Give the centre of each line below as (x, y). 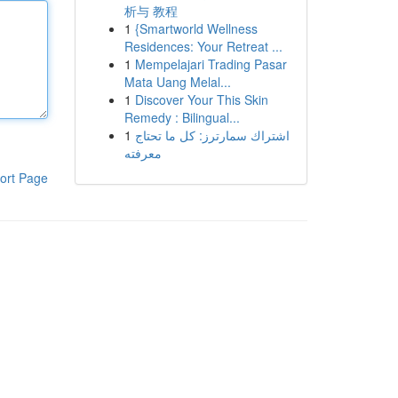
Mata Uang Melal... (177, 82)
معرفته (143, 153)
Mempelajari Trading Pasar (211, 64)
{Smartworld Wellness (196, 28)
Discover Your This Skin (201, 99)
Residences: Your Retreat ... (203, 46)
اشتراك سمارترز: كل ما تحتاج (212, 135)
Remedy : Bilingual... (182, 117)
